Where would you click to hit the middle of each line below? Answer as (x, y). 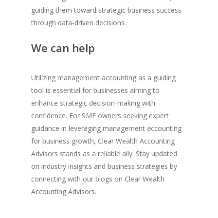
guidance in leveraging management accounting (107, 128)
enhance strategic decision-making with (93, 103)
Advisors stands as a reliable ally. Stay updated (104, 154)
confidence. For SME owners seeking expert (100, 116)
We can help (63, 48)
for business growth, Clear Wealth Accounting (103, 141)
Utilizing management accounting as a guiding (104, 78)
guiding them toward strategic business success (107, 10)
